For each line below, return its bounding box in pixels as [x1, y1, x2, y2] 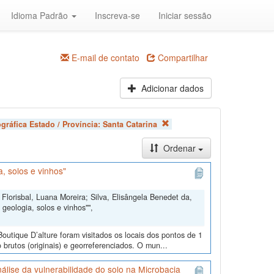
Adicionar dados [138, 82, 204, 94]
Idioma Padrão [11, 9, 70, 21]
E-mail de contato [69, 51, 139, 64]
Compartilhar [155, 51, 208, 64]
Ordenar [160, 142, 198, 155]
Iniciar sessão [158, 9, 212, 21]
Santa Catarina [102, 119, 157, 130]
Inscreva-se [95, 9, 140, 21]
